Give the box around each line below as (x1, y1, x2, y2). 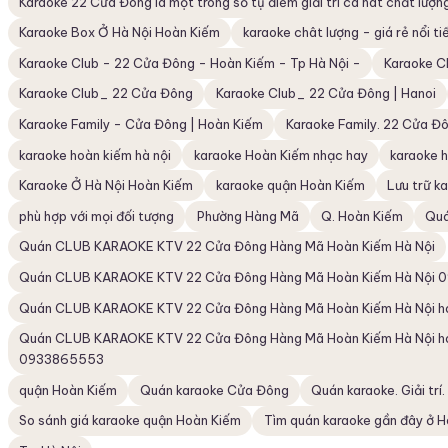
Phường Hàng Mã (196, 207, 299, 224)
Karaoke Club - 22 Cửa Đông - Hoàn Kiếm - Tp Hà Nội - (19, 54, 362, 71)
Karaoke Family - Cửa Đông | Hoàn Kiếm (19, 116, 264, 133)
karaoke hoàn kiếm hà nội (19, 146, 172, 163)
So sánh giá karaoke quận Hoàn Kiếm (19, 412, 242, 429)
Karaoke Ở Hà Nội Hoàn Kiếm (19, 177, 194, 194)
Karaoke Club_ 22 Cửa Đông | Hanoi (215, 85, 436, 102)
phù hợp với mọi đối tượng (19, 207, 175, 224)
